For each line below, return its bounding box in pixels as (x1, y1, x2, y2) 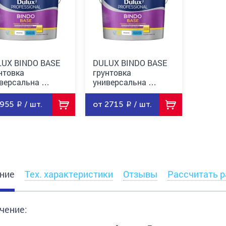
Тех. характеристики (24, 168, 113, 180)
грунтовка (92, 67, 131, 78)
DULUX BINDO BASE (92, 58, 167, 68)
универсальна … (92, 77, 156, 87)
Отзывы (123, 168, 157, 180)
